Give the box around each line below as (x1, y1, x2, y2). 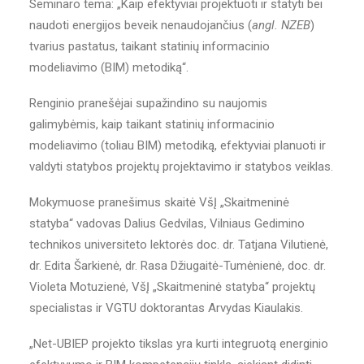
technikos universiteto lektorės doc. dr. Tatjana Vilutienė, (29, 237, 328, 252)
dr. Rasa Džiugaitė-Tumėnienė (125, 258, 282, 273)
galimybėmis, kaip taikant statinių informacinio (29, 117, 275, 132)
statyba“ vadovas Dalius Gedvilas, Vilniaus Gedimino (29, 216, 305, 231)
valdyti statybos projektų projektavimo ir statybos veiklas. (29, 159, 333, 174)
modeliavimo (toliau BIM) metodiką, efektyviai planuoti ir (29, 138, 326, 153)
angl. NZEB (252, 18, 310, 32)
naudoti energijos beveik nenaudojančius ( (29, 18, 252, 32)
